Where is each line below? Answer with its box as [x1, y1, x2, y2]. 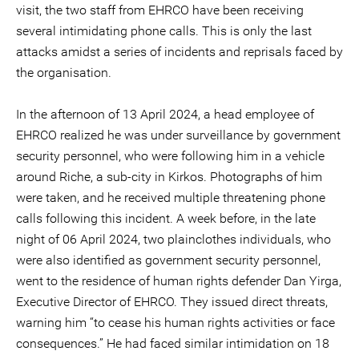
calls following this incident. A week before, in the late [16, 211, 316, 226]
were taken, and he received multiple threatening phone [16, 190, 325, 205]
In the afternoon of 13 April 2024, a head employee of [16, 107, 314, 122]
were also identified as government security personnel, [16, 252, 321, 268]
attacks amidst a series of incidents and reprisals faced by [16, 44, 343, 59]
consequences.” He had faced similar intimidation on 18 [16, 336, 329, 351]
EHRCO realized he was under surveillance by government [16, 127, 341, 143]
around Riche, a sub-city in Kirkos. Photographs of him [16, 169, 322, 184]
